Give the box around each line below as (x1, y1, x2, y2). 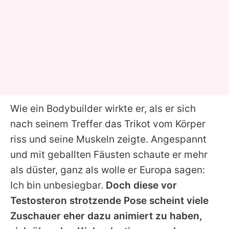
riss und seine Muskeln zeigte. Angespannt (10, 133, 207, 145)
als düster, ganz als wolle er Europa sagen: (10, 164, 205, 176)
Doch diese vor (106, 179, 177, 191)
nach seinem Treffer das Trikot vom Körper (10, 118, 205, 130)
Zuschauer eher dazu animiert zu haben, (10, 210, 202, 222)
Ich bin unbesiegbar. (10, 179, 106, 191)
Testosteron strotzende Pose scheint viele (10, 194, 209, 207)
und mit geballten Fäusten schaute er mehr (10, 148, 208, 161)
